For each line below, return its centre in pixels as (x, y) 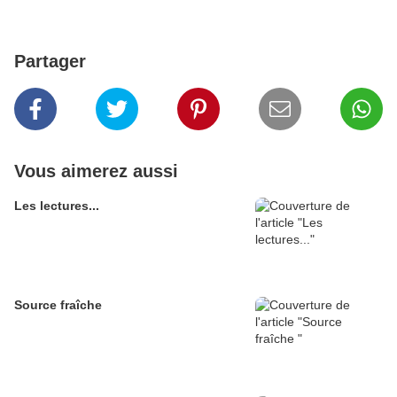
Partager (50, 62)
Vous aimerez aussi (96, 171)
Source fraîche (58, 305)
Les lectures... (57, 206)
